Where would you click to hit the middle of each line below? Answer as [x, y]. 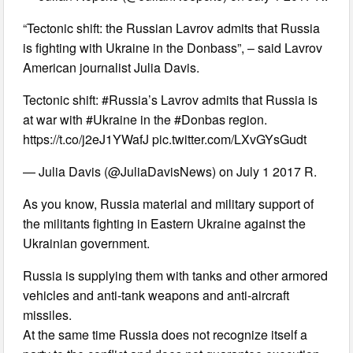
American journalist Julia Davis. [111, 67]
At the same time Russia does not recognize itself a [165, 334]
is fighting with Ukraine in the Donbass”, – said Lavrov [173, 47]
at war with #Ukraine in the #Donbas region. [145, 119]
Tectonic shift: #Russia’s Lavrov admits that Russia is [171, 99]
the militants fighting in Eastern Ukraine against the [165, 223]
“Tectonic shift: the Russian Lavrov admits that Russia [172, 28]
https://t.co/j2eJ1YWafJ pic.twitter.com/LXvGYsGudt [165, 139]
